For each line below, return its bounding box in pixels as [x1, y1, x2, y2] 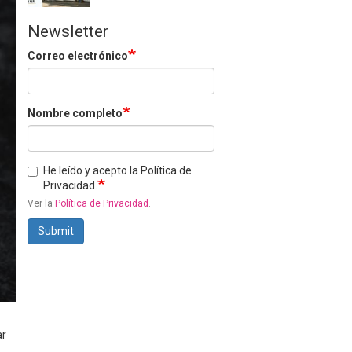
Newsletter [27, 22, 108, 41]
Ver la [27, 198, 55, 209]
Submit [38, 225, 74, 237]
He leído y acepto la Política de [43, 164, 192, 177]
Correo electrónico [27, 49, 128, 62]
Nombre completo [27, 107, 123, 119]
